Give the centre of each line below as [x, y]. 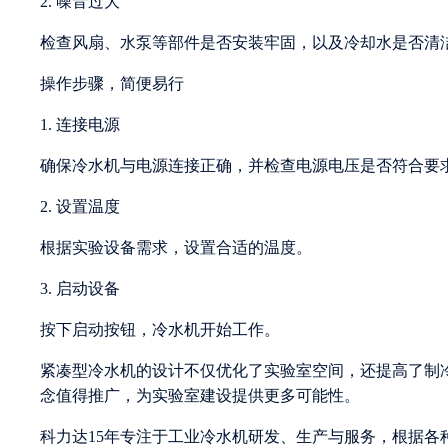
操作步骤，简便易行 [112, 83]
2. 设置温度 [80, 206]
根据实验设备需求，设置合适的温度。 [176, 247]
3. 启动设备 [80, 288]
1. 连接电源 [80, 124]
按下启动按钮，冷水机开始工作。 [160, 329]
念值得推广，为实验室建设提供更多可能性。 [200, 395]
